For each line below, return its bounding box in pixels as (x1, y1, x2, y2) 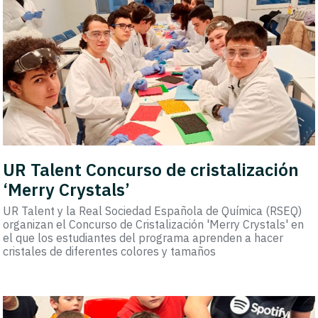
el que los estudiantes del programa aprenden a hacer (3, 231, 284, 246)
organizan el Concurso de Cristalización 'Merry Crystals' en (3, 217, 305, 232)
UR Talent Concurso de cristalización (3, 158, 300, 182)
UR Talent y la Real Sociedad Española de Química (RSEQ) (3, 204, 302, 219)
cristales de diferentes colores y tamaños (3, 244, 216, 259)
